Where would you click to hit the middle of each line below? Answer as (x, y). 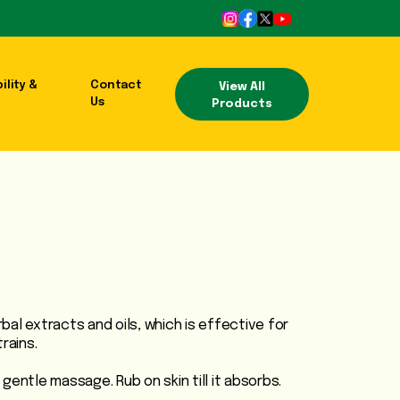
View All (242, 87)
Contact (116, 86)
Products (242, 104)
